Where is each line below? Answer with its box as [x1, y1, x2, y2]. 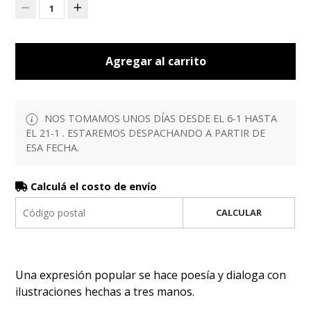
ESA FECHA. [26, 141, 80, 155]
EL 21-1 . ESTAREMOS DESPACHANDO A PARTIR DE [26, 126, 266, 140]
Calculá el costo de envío [28, 180, 158, 194]
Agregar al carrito [105, 53, 206, 69]
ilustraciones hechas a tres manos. [15, 284, 195, 300]
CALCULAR [215, 206, 262, 219]
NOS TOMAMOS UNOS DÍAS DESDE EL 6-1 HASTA [42, 111, 278, 125]
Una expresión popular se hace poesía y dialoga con [15, 267, 287, 283]
